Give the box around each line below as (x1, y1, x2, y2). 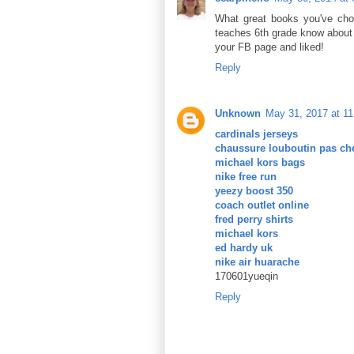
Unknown (215, 107, 261, 120)
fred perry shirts (215, 213, 293, 226)
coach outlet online (215, 199, 309, 212)
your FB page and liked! (215, 41, 324, 53)
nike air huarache (215, 256, 299, 269)
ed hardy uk (215, 242, 273, 254)
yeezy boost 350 (215, 185, 293, 198)
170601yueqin (215, 270, 278, 283)
